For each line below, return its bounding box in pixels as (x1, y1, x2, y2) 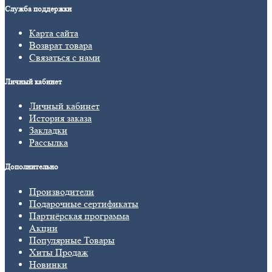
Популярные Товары (29, 234, 115, 246)
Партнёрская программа (29, 209, 129, 222)
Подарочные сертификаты (29, 197, 138, 209)
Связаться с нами (29, 51, 100, 63)
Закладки (29, 124, 67, 137)
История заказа (29, 112, 92, 124)
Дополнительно (5, 162, 58, 172)
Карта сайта (29, 27, 78, 39)
